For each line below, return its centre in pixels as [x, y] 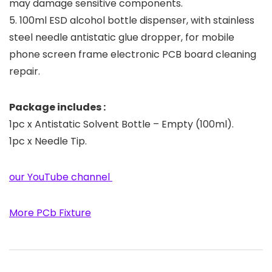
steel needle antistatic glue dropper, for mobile [122, 38]
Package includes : [59, 107]
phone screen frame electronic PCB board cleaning [133, 55]
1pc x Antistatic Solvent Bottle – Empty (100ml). [121, 124]
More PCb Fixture [50, 213]
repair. [25, 72]
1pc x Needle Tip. [48, 141]
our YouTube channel [61, 177]
